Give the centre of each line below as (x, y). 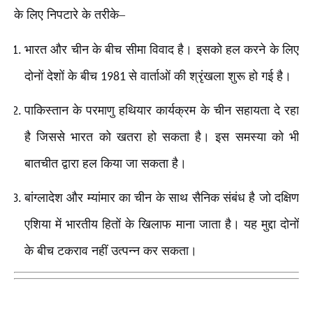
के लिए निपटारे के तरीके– (70, 15)
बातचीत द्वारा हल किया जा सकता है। (105, 163)
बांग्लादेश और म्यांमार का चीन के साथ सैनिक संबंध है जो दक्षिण (162, 197)
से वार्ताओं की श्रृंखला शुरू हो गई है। (210, 77)
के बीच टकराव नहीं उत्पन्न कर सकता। (111, 250)
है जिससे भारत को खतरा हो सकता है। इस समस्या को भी (162, 137)
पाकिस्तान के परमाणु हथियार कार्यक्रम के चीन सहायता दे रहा (162, 110)
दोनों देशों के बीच (63, 77)
